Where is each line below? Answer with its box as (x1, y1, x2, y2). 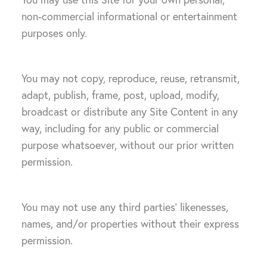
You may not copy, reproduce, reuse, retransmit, (21, 72, 240, 85)
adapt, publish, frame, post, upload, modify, (21, 88, 219, 102)
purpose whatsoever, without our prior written (21, 138, 234, 152)
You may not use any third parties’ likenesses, (21, 200, 228, 214)
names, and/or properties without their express (21, 217, 239, 231)
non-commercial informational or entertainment (21, 10, 237, 23)
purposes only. (21, 26, 87, 40)
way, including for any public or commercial (21, 122, 219, 135)
